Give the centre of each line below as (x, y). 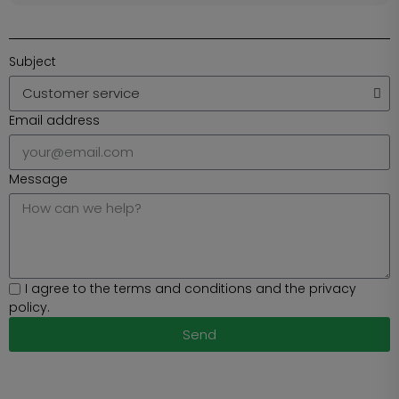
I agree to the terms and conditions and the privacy (191, 288)
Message (38, 179)
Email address (54, 120)
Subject (33, 61)
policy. (29, 308)
